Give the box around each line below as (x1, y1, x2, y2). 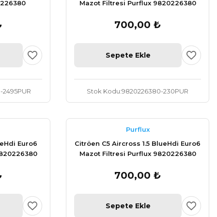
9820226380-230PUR (122, 87, 188, 95)
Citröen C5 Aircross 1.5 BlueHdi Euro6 (75, 139, 201, 147)
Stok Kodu (87, 87, 120, 95)
